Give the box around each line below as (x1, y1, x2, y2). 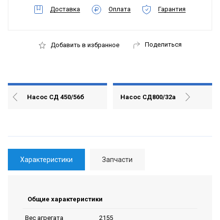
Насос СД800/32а (120, 93, 176, 101)
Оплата (109, 5, 131, 13)
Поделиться (144, 40, 182, 48)
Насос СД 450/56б (27, 93, 84, 101)
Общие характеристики (27, 195, 103, 203)
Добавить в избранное (50, 41, 119, 49)
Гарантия (158, 5, 186, 13)
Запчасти (102, 155, 133, 164)
